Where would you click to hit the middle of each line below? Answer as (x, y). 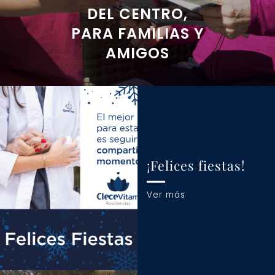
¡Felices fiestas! (196, 165)
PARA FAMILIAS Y (137, 33)
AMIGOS (137, 53)
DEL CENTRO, (137, 14)
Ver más (166, 195)
